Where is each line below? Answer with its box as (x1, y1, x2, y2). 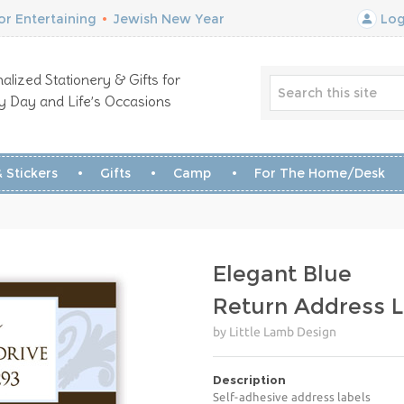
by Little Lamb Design (213, 325, 336, 339)
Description (213, 372, 286, 387)
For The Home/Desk (253, 165, 385, 181)
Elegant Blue (213, 261, 352, 287)
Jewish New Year (113, 11, 225, 27)
